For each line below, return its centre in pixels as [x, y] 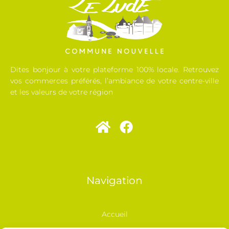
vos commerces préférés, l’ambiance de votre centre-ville [114, 81]
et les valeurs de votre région [62, 92]
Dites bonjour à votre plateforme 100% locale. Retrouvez [114, 70]
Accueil [114, 214]
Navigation [114, 181]
